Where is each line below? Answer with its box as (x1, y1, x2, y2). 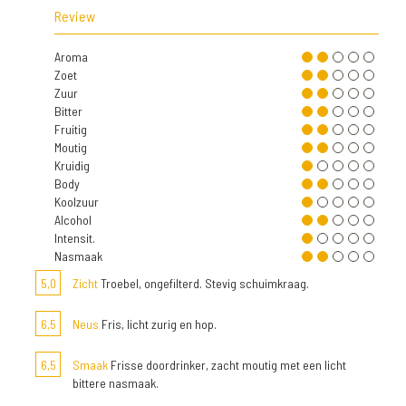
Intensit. (54, 230, 95, 246)
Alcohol (54, 212, 92, 228)
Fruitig (54, 121, 87, 138)
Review (54, 7, 95, 25)
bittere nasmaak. (72, 375, 159, 391)
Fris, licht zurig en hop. (99, 316, 217, 333)
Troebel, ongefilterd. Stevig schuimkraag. (98, 275, 309, 292)
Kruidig (54, 158, 90, 174)
